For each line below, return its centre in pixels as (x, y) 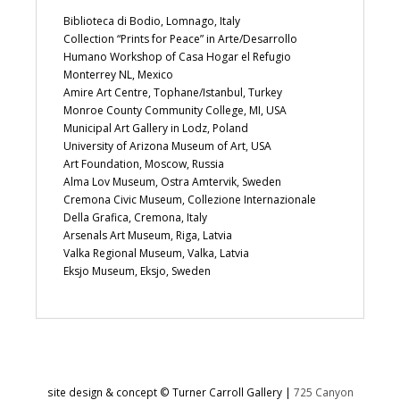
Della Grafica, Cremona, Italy (135, 217)
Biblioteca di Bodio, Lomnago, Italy (152, 21)
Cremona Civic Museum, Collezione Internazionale (190, 199)
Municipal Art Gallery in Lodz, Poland (156, 128)
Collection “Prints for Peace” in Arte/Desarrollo (180, 38)
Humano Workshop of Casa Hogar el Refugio (177, 56)
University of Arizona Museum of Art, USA (167, 146)
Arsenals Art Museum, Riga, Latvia (148, 235)
